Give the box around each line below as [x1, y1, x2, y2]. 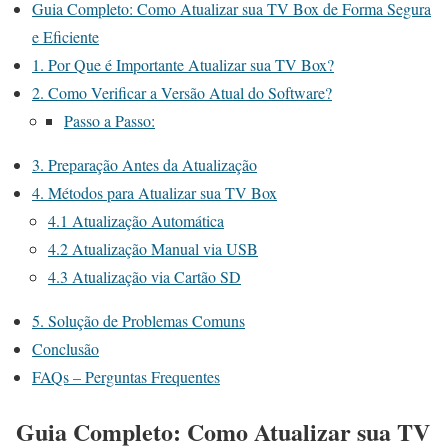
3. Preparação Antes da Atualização [32, 154, 257, 176]
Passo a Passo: [64, 110, 155, 132]
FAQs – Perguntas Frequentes [32, 366, 220, 388]
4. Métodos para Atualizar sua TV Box [32, 182, 277, 204]
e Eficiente [32, 26, 99, 48]
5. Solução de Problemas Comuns [32, 310, 245, 332]
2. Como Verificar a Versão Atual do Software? [32, 82, 332, 104]
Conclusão [32, 338, 99, 360]
